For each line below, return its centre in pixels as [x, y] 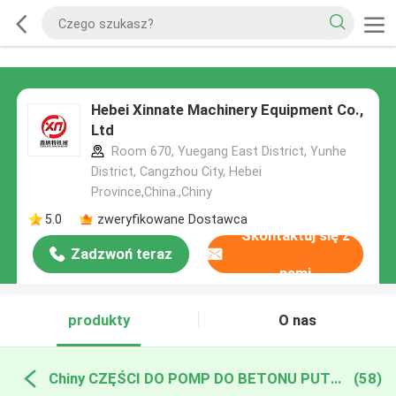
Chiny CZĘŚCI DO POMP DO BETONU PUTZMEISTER [335, 378]
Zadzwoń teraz [122, 254]
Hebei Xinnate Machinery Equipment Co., [227, 110]
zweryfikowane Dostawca [172, 219]
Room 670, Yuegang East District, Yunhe [227, 152]
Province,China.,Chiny [151, 192]
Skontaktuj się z [295, 235]
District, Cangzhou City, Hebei [176, 172]
